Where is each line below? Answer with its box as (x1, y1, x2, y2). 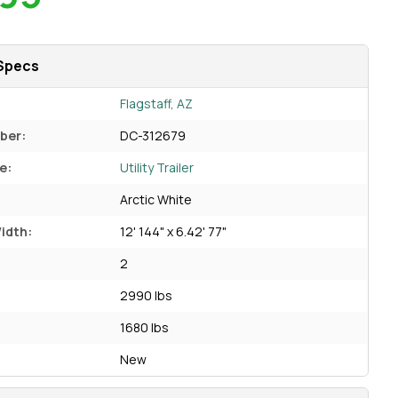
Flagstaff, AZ (120, 95, 194, 112)
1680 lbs (120, 319, 170, 336)
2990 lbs (120, 287, 173, 304)
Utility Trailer (120, 159, 195, 176)
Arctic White (120, 191, 193, 208)
